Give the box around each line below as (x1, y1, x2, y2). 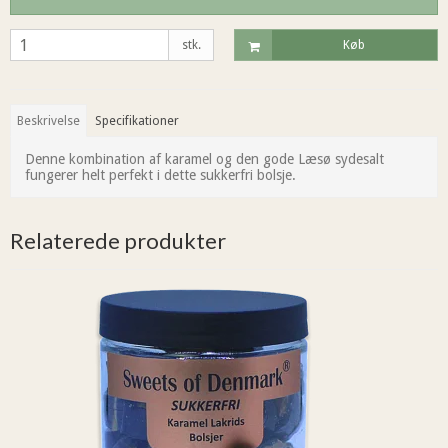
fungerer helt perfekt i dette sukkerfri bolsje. (25, 166, 300, 183)
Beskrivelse (17, 113, 81, 128)
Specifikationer (95, 113, 180, 128)
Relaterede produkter (10, 226, 226, 254)
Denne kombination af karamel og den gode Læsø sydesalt (25, 150, 384, 167)
